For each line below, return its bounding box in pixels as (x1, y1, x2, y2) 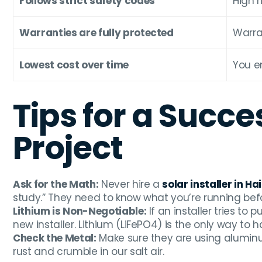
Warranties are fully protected (19, 26, 174, 40)
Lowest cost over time (19, 58, 129, 73)
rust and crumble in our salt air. (13, 244, 164, 259)
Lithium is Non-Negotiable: (13, 204, 147, 219)
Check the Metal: (13, 231, 96, 246)
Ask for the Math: (13, 177, 99, 192)
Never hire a (98, 177, 163, 192)
